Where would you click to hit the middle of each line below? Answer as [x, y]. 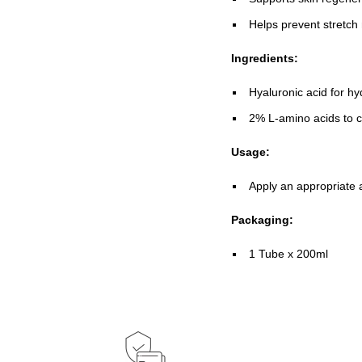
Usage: [250, 152]
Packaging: [262, 219]
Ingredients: [264, 58]
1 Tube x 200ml [289, 253]
